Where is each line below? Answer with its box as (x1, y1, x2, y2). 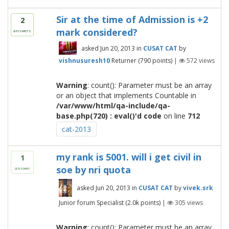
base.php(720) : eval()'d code (56, 111, 162, 121)
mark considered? (56, 26, 138, 39)
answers (13, 28, 31, 34)
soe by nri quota (56, 164, 131, 176)
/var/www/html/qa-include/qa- (56, 101, 170, 111)
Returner (111, 56, 136, 65)
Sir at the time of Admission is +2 (56, 13, 208, 26)
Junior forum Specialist (58, 198, 124, 207)
